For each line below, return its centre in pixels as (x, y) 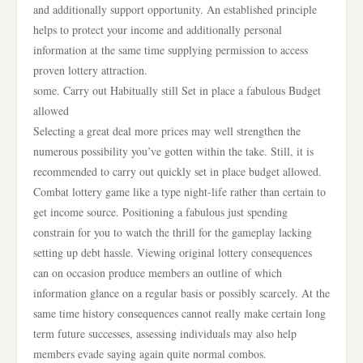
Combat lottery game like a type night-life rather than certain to (179, 192)
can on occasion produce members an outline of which (158, 273)
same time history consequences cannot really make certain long (179, 313)
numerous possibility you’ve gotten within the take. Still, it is (173, 151)
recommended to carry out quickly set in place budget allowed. (177, 171)
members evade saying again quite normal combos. (150, 354)
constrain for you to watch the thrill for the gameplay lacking (173, 232)
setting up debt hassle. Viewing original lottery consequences (173, 252)
